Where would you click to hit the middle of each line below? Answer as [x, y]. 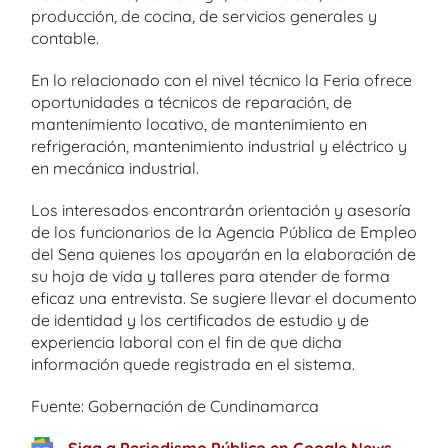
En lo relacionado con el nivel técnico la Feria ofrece [221, 80]
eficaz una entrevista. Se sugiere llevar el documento [224, 298]
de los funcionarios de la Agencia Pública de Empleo [224, 232]
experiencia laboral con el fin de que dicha [186, 342]
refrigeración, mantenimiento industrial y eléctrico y [219, 146]
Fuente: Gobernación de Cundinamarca [175, 406]
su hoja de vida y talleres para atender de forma [210, 276]
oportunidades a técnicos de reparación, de [191, 102]
